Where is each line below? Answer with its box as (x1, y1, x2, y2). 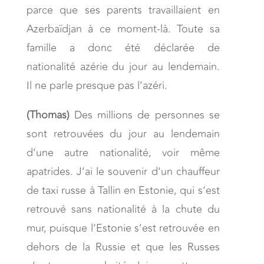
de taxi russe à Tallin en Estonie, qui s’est (26, 181, 220, 199)
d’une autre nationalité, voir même (26, 144, 220, 161)
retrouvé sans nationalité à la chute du (26, 200, 220, 217)
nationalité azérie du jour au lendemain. (26, 58, 220, 75)
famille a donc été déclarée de (26, 39, 220, 56)
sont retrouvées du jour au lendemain (26, 125, 220, 142)
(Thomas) (26, 106, 70, 123)
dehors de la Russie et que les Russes (26, 238, 220, 255)
